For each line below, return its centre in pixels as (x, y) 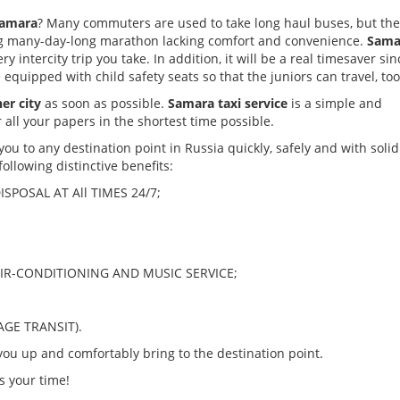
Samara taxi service (228, 103)
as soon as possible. (104, 103)
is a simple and (335, 103)
